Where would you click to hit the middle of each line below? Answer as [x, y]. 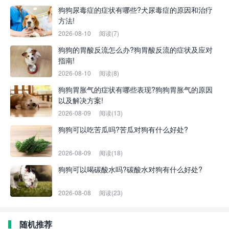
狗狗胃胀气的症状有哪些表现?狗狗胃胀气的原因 [135, 90]
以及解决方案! [81, 100]
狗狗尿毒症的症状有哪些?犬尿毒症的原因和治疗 [135, 10]
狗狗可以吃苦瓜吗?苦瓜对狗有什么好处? [123, 130]
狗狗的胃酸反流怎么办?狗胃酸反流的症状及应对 [135, 50]
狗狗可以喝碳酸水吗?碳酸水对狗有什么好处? [130, 169]
